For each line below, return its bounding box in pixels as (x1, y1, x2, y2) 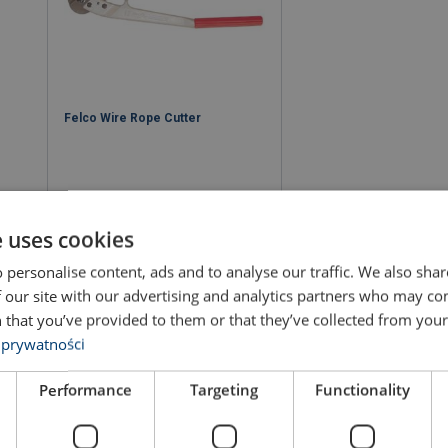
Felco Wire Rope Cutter (64, 111, 202, 126)
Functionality (314, 379, 410, 399)
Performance (39, 379, 133, 399)
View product (121, 261, 209, 278)
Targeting (190, 379, 258, 399)
